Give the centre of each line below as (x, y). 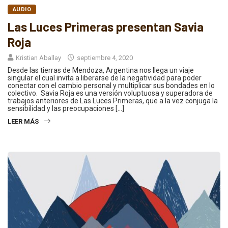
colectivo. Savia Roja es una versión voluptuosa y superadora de (110, 93)
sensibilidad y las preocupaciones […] (66, 108)
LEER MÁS (23, 121)
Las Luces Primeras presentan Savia (106, 26)
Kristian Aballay (38, 58)
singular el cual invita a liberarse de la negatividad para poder (105, 78)
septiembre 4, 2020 (104, 58)
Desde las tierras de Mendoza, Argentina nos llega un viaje (101, 70)
